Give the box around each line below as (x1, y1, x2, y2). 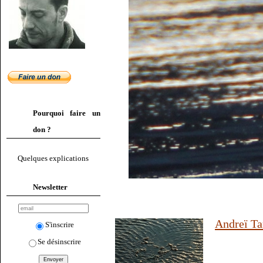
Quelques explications (18, 154, 89, 163)
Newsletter (33, 182, 68, 191)
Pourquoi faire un (33, 109, 100, 117)
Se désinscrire (38, 237, 82, 246)
